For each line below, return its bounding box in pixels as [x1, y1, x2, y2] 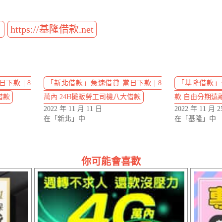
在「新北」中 [44, 114, 85, 122]
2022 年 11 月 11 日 [44, 105, 102, 112]
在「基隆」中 [174, 114, 216, 122]
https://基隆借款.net [10, 23, 94, 35]
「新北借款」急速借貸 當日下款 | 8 [47, 79, 162, 87]
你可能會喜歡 [81, 156, 141, 167]
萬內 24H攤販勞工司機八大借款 [44, 93, 141, 101]
